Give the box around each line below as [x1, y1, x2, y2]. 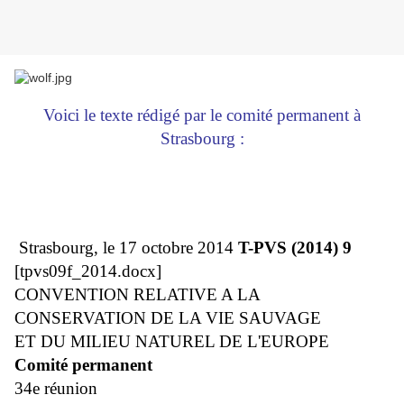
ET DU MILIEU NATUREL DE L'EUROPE [14, 332, 329, 352]
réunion [44, 379, 97, 399]
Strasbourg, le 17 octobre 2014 [19, 238, 238, 258]
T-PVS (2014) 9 [238, 238, 352, 258]
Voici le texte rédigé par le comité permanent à [43, 106, 361, 125]
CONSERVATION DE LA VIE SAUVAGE [14, 308, 321, 328]
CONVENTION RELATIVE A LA [14, 285, 260, 305]
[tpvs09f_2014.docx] [14, 262, 161, 281]
